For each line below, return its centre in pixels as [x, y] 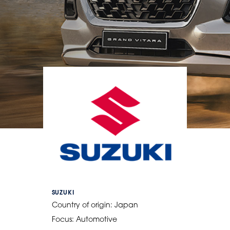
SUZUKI [63, 192]
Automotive [96, 219]
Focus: [64, 219]
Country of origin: [83, 205]
